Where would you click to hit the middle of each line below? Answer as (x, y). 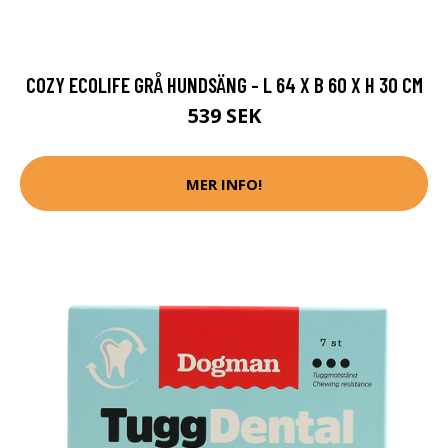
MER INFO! (224, 183)
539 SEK (224, 116)
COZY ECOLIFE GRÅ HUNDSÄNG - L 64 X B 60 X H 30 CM (224, 85)
